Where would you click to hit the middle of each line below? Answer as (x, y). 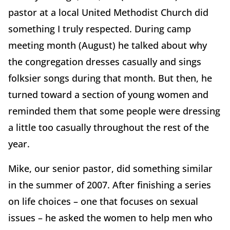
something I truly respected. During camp (100, 29)
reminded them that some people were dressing (114, 111)
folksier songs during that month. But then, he (110, 78)
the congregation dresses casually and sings (105, 62)
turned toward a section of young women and (108, 95)
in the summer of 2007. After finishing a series (110, 185)
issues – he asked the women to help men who (110, 218)
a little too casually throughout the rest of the (109, 128)
